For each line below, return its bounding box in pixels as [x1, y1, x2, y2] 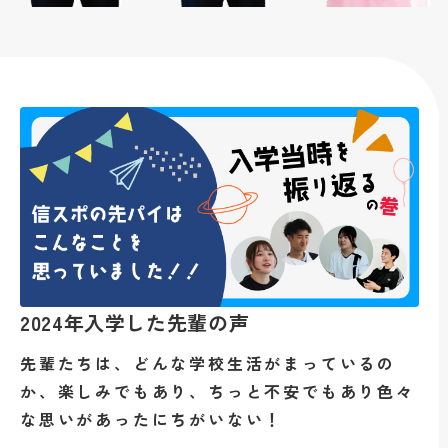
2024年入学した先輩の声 [20, 307, 250, 337]
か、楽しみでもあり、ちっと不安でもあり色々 [20, 378, 415, 403]
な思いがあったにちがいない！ [20, 406, 284, 431]
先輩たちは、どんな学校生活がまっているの [20, 350, 396, 375]
